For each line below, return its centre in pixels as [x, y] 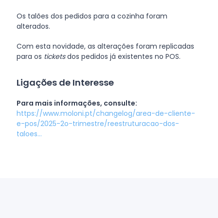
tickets [53, 56]
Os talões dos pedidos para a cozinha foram [92, 16]
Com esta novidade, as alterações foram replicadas [105, 46]
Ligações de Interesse [65, 82]
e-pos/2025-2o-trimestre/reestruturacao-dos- [98, 124]
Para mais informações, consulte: [77, 103]
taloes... [29, 134]
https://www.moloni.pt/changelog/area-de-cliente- [106, 113]
